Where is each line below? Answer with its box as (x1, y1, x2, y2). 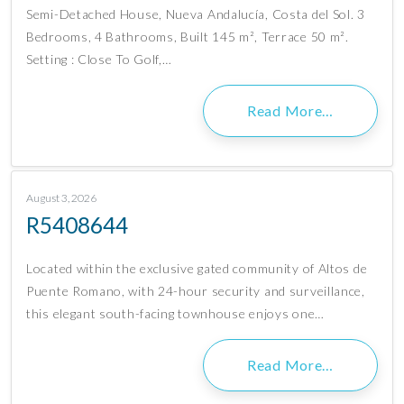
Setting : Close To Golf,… (26, 51, 172, 68)
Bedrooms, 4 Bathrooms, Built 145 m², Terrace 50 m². (26, 29, 349, 45)
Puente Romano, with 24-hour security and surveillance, (26, 283, 365, 299)
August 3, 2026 (26, 191, 96, 206)
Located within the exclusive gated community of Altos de (26, 261, 368, 277)
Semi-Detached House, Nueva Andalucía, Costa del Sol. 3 (26, 6, 365, 23)
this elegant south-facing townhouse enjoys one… (26, 306, 325, 322)
